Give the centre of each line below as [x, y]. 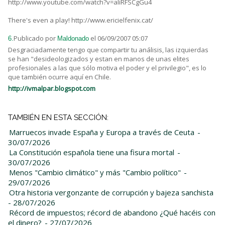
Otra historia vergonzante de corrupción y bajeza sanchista [111, 193]
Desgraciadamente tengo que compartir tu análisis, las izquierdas [108, 50]
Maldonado [73, 39]
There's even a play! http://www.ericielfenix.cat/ [81, 20]
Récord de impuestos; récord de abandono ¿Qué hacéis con [112, 213]
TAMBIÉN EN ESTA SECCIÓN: [58, 118]
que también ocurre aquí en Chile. [60, 77]
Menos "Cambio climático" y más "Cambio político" [95, 173]
